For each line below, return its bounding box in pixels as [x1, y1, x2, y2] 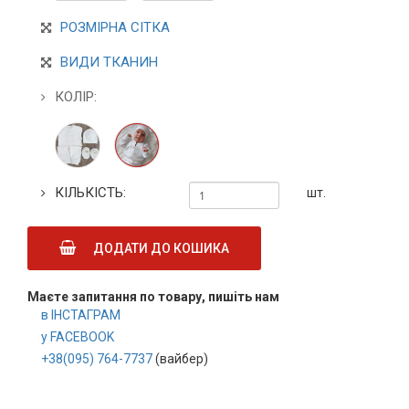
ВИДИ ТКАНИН [60, 54, 158, 71]
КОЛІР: [55, 89, 97, 106]
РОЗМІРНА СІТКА [60, 19, 170, 37]
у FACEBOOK [41, 330, 114, 345]
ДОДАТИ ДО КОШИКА [85, 241, 229, 257]
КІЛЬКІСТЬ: [55, 184, 126, 202]
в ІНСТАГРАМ [41, 308, 121, 323]
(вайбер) [152, 351, 208, 367]
